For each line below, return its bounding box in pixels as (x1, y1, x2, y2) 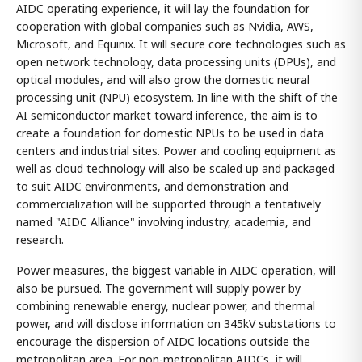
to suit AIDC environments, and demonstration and (16, 178, 288, 194)
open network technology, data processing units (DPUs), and (16, 53, 336, 69)
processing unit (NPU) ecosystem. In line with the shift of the (16, 89, 338, 105)
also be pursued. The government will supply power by (16, 280, 301, 296)
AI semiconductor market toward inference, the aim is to (16, 107, 318, 123)
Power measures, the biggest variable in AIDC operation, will (16, 262, 335, 278)
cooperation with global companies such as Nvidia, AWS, (16, 18, 314, 34)
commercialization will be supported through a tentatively (16, 196, 321, 212)
